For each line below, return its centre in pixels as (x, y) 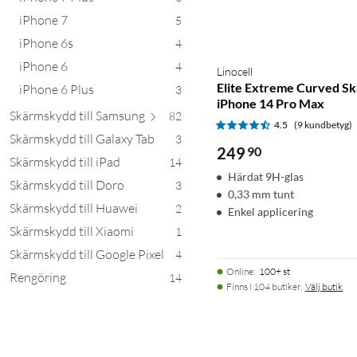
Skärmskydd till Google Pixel (87, 254)
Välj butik (324, 286)
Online (240, 271)
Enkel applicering (271, 211)
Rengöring (38, 277)
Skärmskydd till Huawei (74, 208)
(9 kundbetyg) (323, 124)
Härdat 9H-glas (266, 176)
